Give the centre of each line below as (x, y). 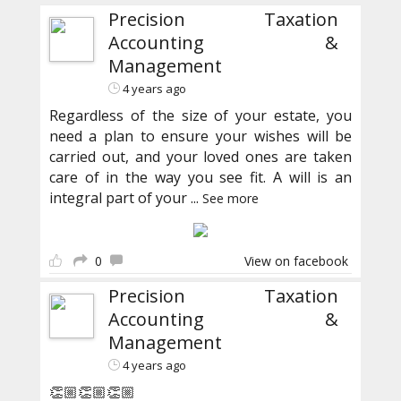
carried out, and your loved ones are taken (200, 157)
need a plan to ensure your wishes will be (200, 137)
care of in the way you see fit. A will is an (200, 178)
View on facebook (297, 261)
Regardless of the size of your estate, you (200, 116)
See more (230, 199)
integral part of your (119, 198)
